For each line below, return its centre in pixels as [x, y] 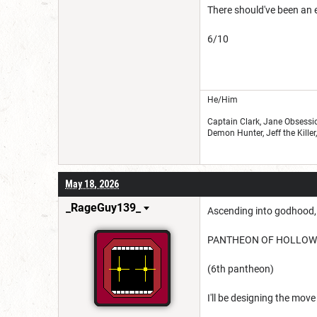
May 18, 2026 [92, 184]
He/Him [223, 99]
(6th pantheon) [241, 269]
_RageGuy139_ [103, 207]
